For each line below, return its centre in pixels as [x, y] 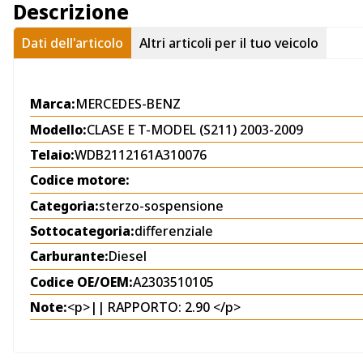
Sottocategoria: [82, 231]
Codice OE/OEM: [81, 282]
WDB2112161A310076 [141, 154]
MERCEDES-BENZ [128, 104]
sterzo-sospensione [161, 205]
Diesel [128, 256]
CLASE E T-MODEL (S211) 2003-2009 [195, 129]
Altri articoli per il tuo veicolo [229, 43]
